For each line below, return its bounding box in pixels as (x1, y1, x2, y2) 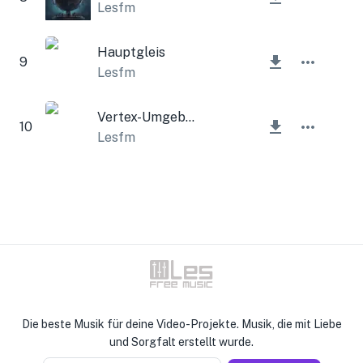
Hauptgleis (97, 44, 165, 60)
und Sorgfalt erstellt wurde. (109, 335, 254, 348)
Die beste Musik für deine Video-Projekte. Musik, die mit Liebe (21, 318, 342, 331)
